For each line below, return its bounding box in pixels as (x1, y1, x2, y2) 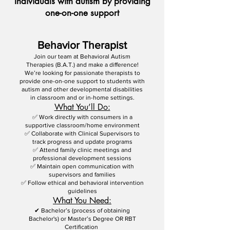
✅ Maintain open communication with (30, 163, 134, 170)
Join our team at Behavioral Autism (34, 53, 130, 60)
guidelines (67, 187, 97, 195)
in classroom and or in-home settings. (30, 94, 135, 101)
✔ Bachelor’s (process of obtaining (34, 207, 130, 214)
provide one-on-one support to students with (20, 78, 145, 85)
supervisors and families (49, 171, 116, 178)
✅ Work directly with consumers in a (32, 113, 132, 121)
